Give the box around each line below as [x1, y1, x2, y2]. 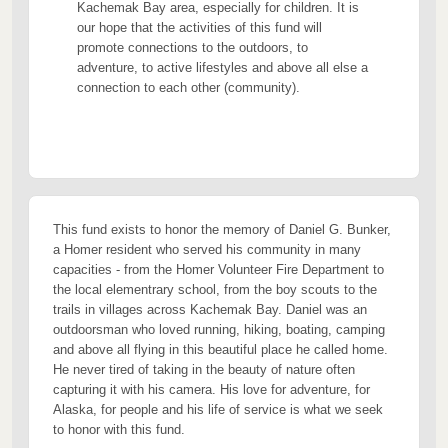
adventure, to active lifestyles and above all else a [77, 60, 368, 75]
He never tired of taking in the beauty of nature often [53, 362, 355, 377]
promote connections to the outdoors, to [77, 40, 308, 55]
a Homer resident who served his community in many [53, 242, 361, 257]
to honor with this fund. [53, 422, 185, 437]
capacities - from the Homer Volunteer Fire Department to [53, 262, 384, 277]
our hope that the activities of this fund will [77, 20, 322, 35]
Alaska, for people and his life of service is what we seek [53, 402, 383, 417]
